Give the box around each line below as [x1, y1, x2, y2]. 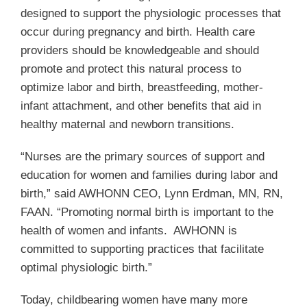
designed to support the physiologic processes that [21, 6, 281, 20]
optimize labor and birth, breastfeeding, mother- [21, 80, 263, 94]
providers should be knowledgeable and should [21, 43, 259, 57]
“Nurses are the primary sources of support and [21, 149, 265, 163]
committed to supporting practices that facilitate [21, 242, 264, 256]
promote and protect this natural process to [21, 62, 241, 75]
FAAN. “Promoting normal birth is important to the [21, 205, 273, 219]
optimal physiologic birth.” [21, 260, 152, 274]
